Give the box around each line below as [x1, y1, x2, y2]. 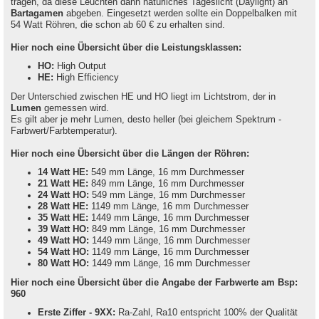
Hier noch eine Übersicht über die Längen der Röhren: [11, 149, 249, 159]
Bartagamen [11, 9, 63, 19]
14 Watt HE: [37, 167, 88, 178]
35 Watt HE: [37, 213, 88, 224]
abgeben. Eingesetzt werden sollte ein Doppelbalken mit [63, 9, 297, 19]
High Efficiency [53, 73, 119, 83]
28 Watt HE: [37, 202, 88, 212]
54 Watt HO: [37, 247, 89, 258]
